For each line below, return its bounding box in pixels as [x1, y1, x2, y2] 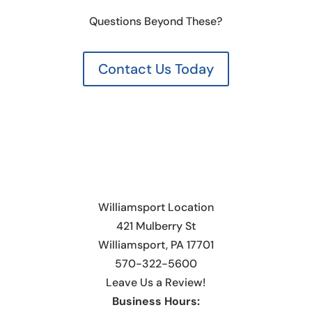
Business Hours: [111, 294, 200, 309]
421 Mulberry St [116, 219, 196, 234]
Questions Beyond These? [89, 14, 223, 29]
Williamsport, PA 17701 [97, 237, 214, 253]
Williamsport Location [97, 200, 214, 215]
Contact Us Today [97, 60, 214, 79]
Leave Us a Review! [106, 275, 206, 290]
